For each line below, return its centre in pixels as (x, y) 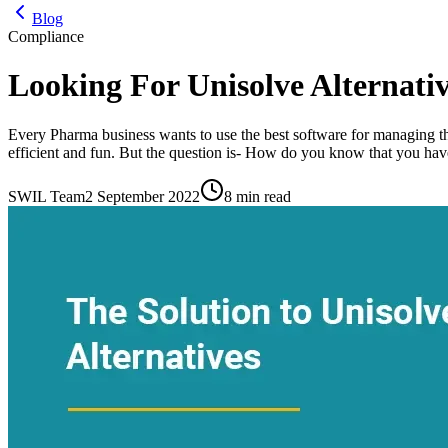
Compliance (46, 36)
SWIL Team (46, 196)
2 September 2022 (142, 196)
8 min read (257, 196)
